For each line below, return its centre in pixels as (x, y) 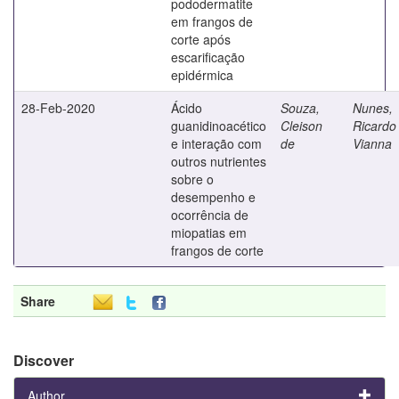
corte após (201, 39)
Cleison (301, 125)
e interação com (216, 143)
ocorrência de (210, 214)
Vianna (372, 143)
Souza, (300, 107)
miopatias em (209, 232)
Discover (44, 360)
